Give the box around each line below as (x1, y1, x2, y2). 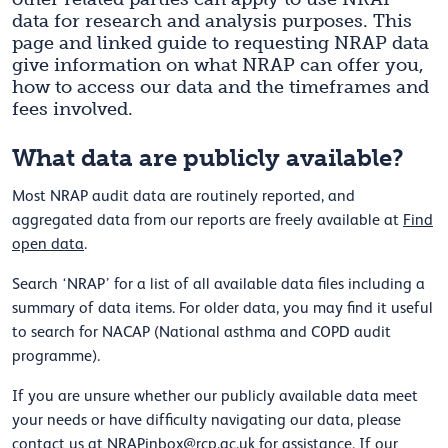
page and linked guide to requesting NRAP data (12, 32, 429, 55)
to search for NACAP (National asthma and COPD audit (12, 323, 391, 342)
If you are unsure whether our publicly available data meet (12, 387, 418, 406)
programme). (12, 347, 100, 366)
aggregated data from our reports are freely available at (12, 211, 403, 230)
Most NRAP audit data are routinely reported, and (12, 187, 355, 206)
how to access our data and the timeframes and (12, 76, 429, 99)
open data (12, 235, 84, 254)
